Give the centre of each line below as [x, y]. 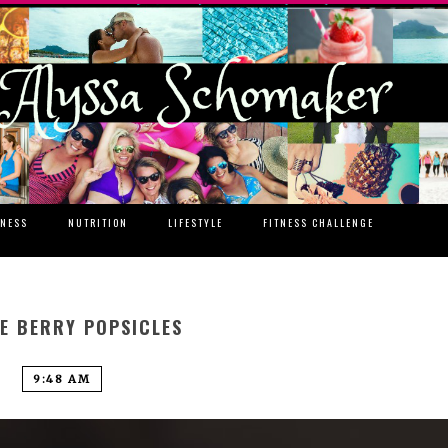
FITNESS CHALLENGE [318, 223]
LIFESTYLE [195, 223]
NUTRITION [98, 223]
